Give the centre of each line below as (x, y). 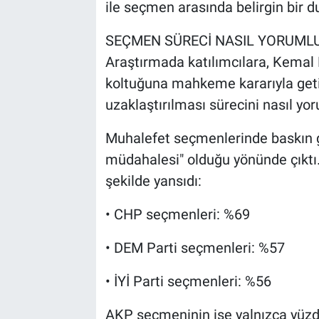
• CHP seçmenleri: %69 (177, 215)
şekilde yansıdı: (153, 181)
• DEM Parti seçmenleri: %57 (195, 248)
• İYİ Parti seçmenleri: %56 (188, 282)
